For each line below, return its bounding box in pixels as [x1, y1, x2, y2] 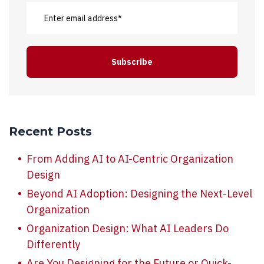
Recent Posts [9, 124, 92, 138]
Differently [27, 237, 80, 251]
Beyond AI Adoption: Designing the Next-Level [27, 186, 252, 200]
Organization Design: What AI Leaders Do [27, 221, 229, 235]
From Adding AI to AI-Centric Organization [27, 151, 233, 166]
